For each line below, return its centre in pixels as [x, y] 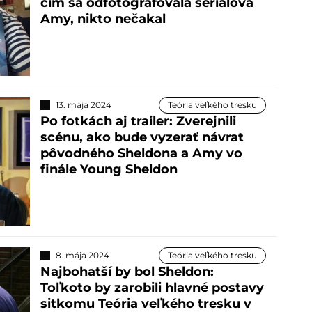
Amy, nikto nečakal [103, 19]
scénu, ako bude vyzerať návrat [142, 137]
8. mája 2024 [82, 255]
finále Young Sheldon [109, 169]
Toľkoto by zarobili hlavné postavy [152, 287]
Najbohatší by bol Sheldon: [127, 271]
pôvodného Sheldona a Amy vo [141, 153]
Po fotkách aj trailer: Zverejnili [138, 121]
